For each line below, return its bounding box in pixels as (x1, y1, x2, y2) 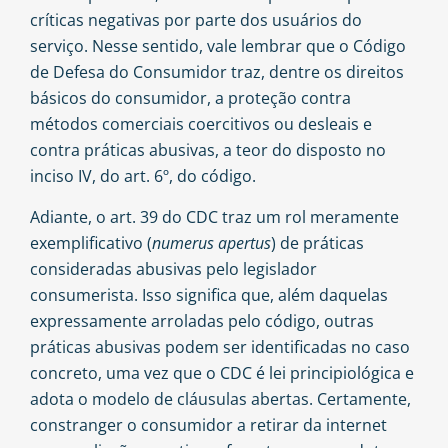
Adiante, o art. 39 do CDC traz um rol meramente (30, 205, 399, 228)
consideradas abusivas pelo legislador (30, 257, 317, 280)
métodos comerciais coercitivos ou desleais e (30, 113, 372, 136)
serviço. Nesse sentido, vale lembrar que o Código (30, 35, 406, 58)
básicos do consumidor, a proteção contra (30, 87, 351, 110)
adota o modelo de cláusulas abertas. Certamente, (30, 387, 411, 410)
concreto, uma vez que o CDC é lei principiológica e (30, 361, 414, 384)
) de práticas (271, 231, 364, 254)
